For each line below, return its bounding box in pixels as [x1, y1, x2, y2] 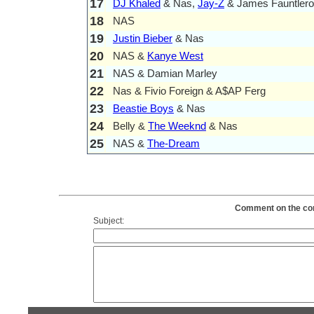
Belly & [113, 120, 148, 132]
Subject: [93, 216, 124, 226]
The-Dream [147, 137, 200, 150]
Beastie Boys [113, 102, 174, 115]
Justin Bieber [113, 32, 172, 45]
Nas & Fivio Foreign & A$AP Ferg [113, 85, 266, 97]
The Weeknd [148, 120, 206, 132]
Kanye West [147, 50, 203, 62]
